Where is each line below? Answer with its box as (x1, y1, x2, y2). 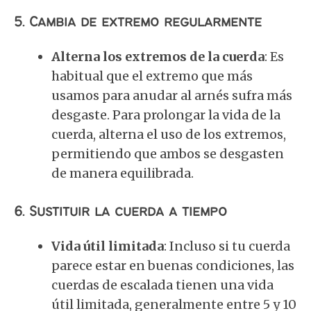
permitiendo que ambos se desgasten (51, 146, 284, 162)
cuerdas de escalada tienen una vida (51, 277, 274, 293)
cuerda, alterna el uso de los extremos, (51, 126, 286, 142)
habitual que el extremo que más (51, 68, 253, 84)
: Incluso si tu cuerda (164, 238, 290, 254)
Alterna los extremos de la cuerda (51, 49, 264, 65)
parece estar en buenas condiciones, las (51, 258, 294, 274)
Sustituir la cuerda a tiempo (29, 205, 227, 219)
